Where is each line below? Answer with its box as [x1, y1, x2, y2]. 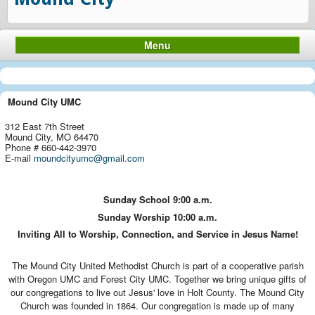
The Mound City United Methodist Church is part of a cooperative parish [11, 258, 304, 272]
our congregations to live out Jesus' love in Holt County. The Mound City [11, 285, 304, 299]
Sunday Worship [98, 210, 173, 224]
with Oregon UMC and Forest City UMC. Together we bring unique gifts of [8, 271, 307, 285]
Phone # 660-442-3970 [5, 141, 96, 154]
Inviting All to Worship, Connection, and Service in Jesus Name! [17, 226, 298, 240]
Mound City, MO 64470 [5, 130, 98, 143]
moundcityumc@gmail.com [34, 151, 145, 165]
